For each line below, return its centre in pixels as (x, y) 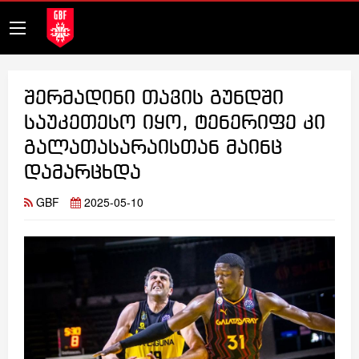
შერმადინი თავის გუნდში (154, 99)
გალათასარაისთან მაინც (153, 149)
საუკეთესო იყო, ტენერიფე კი (175, 124)
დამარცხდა (83, 173)
